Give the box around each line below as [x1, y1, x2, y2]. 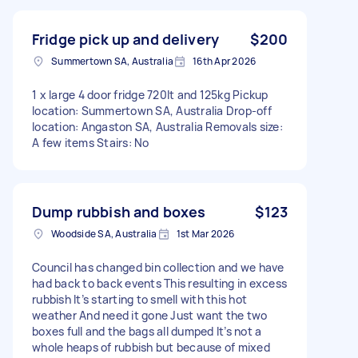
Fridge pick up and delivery [32, 29, 220, 49]
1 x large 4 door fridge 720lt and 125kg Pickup [32, 86, 268, 102]
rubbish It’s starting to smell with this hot [32, 291, 247, 307]
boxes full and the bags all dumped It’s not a [32, 323, 262, 339]
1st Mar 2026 [176, 226, 235, 241]
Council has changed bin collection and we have [32, 259, 284, 275]
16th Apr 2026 [193, 54, 257, 68]
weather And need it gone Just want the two [32, 307, 268, 323]
